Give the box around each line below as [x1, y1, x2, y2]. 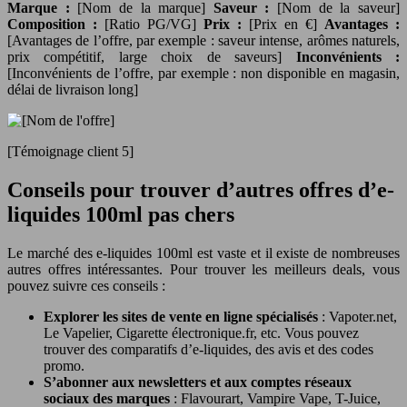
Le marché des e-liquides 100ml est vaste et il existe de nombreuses [7, 245, 400, 262]
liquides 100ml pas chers [7, 203, 234, 227]
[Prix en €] [249, 16, 324, 33]
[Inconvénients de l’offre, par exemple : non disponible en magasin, [7, 65, 400, 82]
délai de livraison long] [7, 82, 138, 98]
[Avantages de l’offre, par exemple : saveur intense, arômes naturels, [7, 33, 400, 49]
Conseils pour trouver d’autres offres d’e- [7, 178, 394, 203]
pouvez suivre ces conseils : [7, 278, 165, 294]
